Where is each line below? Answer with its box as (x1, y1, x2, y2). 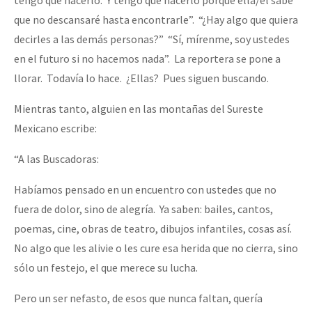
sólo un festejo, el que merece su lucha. (14, 260, 198, 274)
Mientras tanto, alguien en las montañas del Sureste (14, 101, 263, 116)
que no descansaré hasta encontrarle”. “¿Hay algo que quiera (14, 12, 298, 26)
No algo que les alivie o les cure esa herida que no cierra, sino (14, 240, 298, 255)
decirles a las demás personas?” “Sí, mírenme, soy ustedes (14, 31, 290, 46)
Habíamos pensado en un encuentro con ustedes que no (14, 182, 276, 196)
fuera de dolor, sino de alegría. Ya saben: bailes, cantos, (14, 201, 273, 216)
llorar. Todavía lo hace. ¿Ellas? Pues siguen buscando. (14, 70, 269, 85)
